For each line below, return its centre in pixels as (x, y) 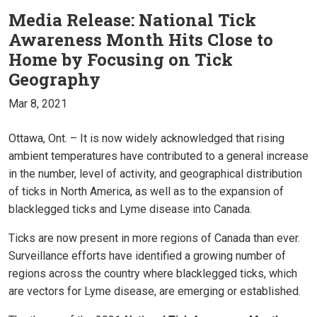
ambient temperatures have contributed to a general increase (158, 156)
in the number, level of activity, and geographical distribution (155, 174)
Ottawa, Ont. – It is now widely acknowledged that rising (146, 139)
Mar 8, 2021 (38, 104)
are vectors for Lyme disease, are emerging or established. (155, 292)
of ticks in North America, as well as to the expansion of (146, 192)
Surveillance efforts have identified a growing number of (147, 256)
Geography (54, 80)
